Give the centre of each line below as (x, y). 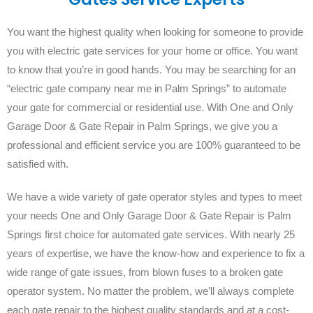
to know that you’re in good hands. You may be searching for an (151, 69)
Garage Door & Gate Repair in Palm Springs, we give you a (142, 126)
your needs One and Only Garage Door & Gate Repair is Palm (149, 215)
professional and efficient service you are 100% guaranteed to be (154, 145)
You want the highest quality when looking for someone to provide (155, 31)
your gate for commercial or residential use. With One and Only (150, 107)
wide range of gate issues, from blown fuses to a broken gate (145, 272)
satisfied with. (38, 163)
